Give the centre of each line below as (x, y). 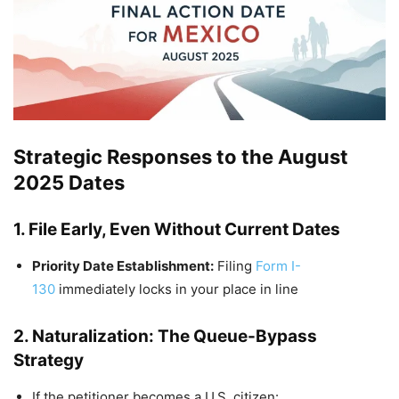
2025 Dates (69, 182)
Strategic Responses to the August (181, 156)
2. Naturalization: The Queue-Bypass (165, 336)
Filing (235, 265)
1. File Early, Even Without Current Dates (177, 229)
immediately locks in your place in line (177, 289)
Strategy (49, 360)
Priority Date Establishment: (123, 265)
